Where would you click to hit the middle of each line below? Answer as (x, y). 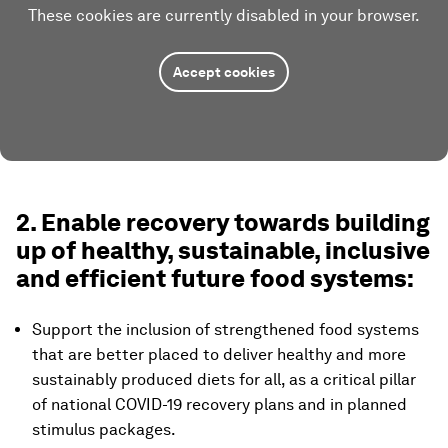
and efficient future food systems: (215, 278)
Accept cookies (224, 72)
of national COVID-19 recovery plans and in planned (219, 404)
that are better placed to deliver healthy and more (219, 354)
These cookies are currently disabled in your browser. (224, 15)
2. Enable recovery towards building (223, 222)
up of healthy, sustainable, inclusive (223, 250)
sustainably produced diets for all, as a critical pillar (224, 379)
